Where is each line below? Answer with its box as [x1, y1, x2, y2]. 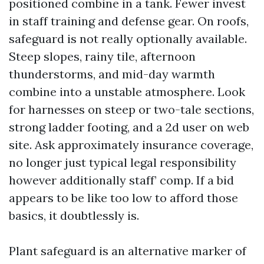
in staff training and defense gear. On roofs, [9, 14, 249, 28]
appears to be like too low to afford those [9, 190, 238, 205]
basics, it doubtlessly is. [9, 208, 139, 223]
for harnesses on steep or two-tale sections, [9, 102, 254, 117]
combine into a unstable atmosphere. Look [9, 84, 245, 99]
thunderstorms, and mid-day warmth [9, 67, 215, 81]
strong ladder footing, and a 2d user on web [9, 120, 249, 134]
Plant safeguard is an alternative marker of [9, 243, 246, 258]
